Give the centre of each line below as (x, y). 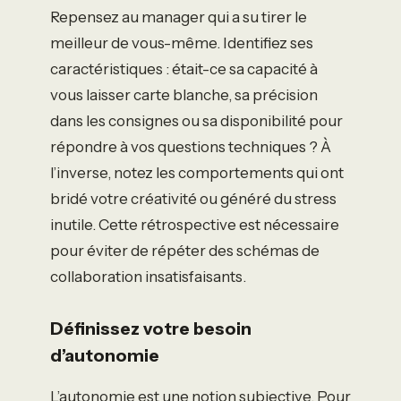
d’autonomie (105, 355)
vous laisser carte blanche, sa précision (184, 94)
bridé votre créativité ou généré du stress (193, 198)
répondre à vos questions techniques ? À (191, 146)
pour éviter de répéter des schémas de (185, 250)
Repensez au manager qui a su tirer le (179, 17)
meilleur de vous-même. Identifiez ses (182, 43)
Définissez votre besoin (151, 328)
